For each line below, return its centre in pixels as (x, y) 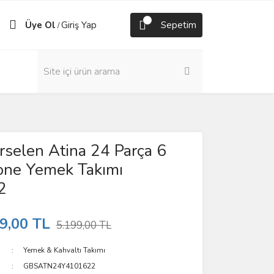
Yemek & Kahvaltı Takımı (65, 250)
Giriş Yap (79, 25)
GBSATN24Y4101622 (60, 266)
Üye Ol (40, 25)
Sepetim (179, 25)
